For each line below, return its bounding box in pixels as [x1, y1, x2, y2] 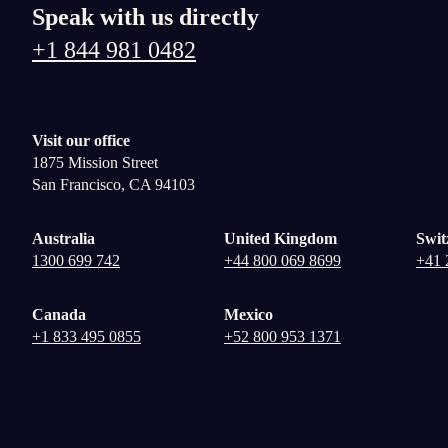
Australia [32, 230, 95, 247]
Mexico [224, 306, 273, 323]
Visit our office [32, 132, 130, 149]
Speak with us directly [32, 4, 259, 31]
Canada [32, 306, 86, 323]
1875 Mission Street [32, 154, 158, 171]
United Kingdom [224, 230, 337, 247]
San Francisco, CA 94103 [32, 176, 195, 193]
